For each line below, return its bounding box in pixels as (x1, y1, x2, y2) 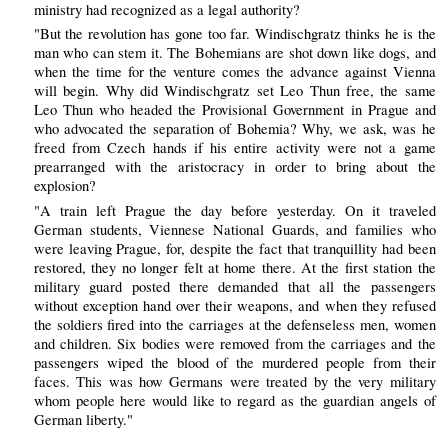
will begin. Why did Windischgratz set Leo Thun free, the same (33, 81, 436, 101)
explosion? (33, 176, 96, 196)
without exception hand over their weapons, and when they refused (33, 295, 436, 315)
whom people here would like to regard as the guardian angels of (33, 390, 436, 410)
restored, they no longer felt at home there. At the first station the (33, 257, 436, 277)
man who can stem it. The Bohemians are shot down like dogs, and (33, 43, 436, 63)
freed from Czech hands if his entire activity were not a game (33, 138, 436, 158)
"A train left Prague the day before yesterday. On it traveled (33, 200, 436, 220)
